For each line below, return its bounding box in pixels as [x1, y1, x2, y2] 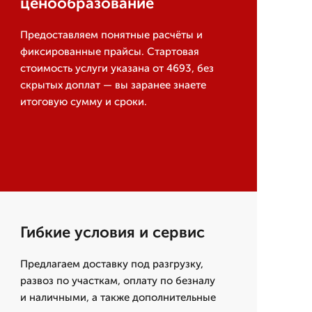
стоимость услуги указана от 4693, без [19, 62, 214, 75]
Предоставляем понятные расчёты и [19, 29, 203, 42]
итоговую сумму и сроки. [19, 95, 147, 109]
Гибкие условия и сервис [19, 223, 205, 242]
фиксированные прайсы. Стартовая [19, 45, 199, 58]
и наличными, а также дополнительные [19, 291, 216, 304]
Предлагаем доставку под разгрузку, [19, 258, 203, 271]
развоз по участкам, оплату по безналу [19, 274, 215, 288]
